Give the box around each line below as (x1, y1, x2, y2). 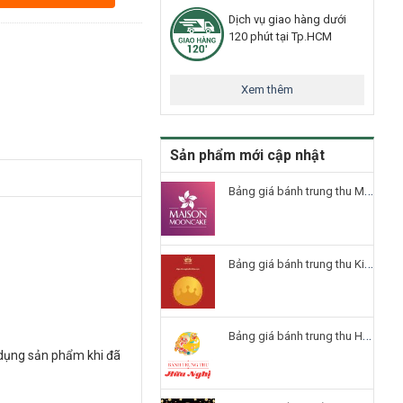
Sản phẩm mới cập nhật (170, 146, 325, 164)
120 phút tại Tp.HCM (228, 29, 332, 43)
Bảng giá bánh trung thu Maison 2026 (228, 184, 364, 198)
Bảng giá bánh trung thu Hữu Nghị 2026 (228, 328, 363, 343)
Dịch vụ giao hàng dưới (228, 12, 346, 26)
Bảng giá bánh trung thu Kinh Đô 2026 (228, 256, 364, 271)
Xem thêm (241, 82, 293, 96)
